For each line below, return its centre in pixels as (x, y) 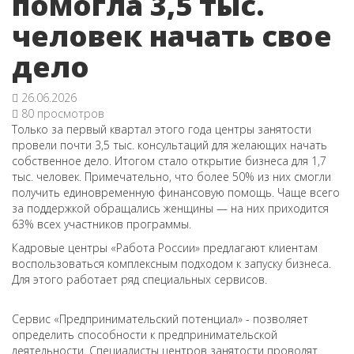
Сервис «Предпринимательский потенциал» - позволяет (160, 319)
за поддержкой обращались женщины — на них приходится (170, 208)
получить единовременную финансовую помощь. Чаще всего (176, 192)
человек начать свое (172, 36)
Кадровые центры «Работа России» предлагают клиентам (165, 248)
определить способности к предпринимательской (145, 335)
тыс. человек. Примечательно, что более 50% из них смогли (171, 177)
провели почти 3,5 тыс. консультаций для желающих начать (169, 145)
